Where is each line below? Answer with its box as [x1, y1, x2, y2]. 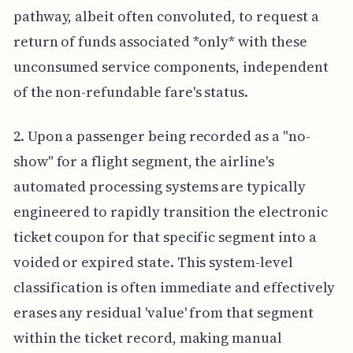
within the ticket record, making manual [13, 327, 282, 347]
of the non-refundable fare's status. [13, 81, 249, 102]
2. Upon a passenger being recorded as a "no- [13, 125, 310, 146]
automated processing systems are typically [13, 176, 306, 196]
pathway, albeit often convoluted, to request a [13, 6, 319, 26]
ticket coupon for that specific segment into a [13, 226, 317, 247]
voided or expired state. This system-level [13, 251, 293, 272]
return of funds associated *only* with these [13, 31, 307, 51]
